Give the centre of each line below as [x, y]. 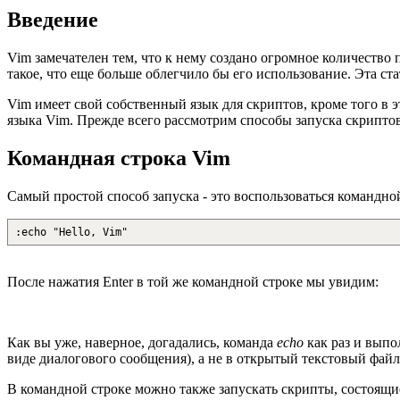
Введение [53, 20]
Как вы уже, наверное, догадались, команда [142, 342]
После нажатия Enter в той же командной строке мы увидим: [193, 281]
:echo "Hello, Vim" [71, 232]
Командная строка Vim [119, 158]
